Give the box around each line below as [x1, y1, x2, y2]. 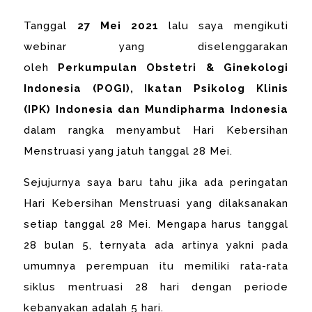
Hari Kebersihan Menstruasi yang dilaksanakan [24, 196, 288, 210]
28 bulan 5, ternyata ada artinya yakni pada [24, 238, 288, 251]
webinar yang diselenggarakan [24, 40, 288, 53]
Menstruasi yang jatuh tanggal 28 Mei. [24, 144, 233, 157]
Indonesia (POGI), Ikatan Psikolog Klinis [24, 81, 288, 95]
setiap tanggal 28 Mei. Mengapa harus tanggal [24, 217, 288, 231]
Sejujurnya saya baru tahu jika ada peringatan [24, 175, 288, 189]
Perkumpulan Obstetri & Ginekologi [58, 61, 288, 74]
